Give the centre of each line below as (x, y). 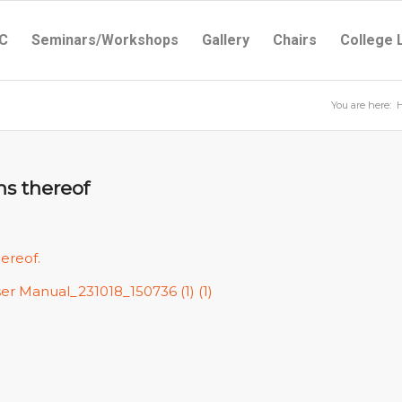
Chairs (295, 40)
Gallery (226, 40)
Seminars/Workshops (105, 40)
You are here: (361, 105)
